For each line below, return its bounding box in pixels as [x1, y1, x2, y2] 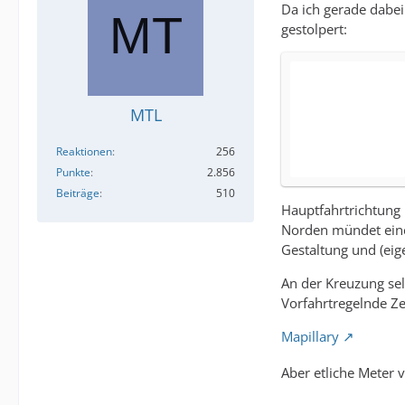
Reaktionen [56, 144, 112, 159]
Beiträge [56, 185, 99, 201]
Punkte [56, 165, 90, 180]
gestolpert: [281, 20, 347, 38]
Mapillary [281, 327, 339, 345]
